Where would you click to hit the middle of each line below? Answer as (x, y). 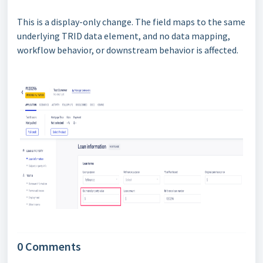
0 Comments (49, 246)
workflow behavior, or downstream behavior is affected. (128, 50)
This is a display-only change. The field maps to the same (131, 22)
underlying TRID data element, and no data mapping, (124, 36)
